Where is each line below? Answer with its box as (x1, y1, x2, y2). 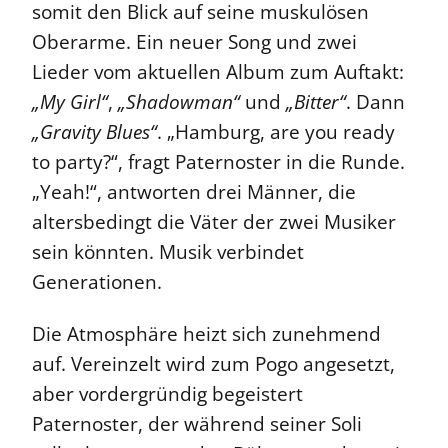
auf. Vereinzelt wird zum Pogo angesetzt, (32, 351, 395, 378)
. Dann (346, 89, 405, 116)
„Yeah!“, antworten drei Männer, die (32, 179, 356, 206)
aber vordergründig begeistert (32, 381, 303, 408)
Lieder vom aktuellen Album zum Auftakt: (32, 59, 404, 86)
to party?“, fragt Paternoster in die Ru (32, 149, 365, 176)
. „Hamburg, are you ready (157, 119, 395, 146)
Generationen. (32, 269, 162, 296)
